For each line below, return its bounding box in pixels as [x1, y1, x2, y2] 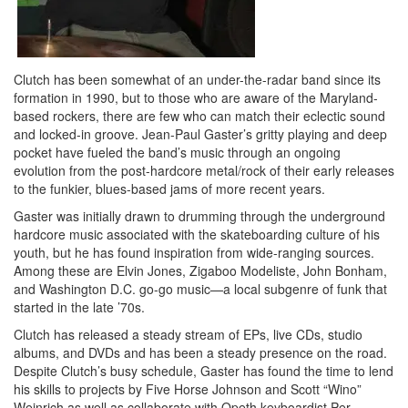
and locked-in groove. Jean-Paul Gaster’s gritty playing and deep [14, 124, 387, 143]
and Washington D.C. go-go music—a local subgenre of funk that [14, 279, 387, 298]
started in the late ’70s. [14, 297, 145, 316]
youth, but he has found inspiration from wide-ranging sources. [14, 242, 374, 261]
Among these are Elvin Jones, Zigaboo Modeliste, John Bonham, [14, 260, 387, 280]
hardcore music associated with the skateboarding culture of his [14, 224, 380, 243]
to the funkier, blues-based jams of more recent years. [14, 178, 325, 198]
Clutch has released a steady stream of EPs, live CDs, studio [14, 324, 362, 343]
